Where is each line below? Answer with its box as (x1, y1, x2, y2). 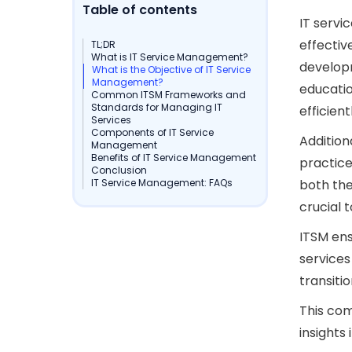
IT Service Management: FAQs (91, 176, 233, 190)
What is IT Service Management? (91, 50, 249, 64)
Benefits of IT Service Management (91, 151, 257, 165)
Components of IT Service (91, 126, 214, 140)
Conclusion (91, 163, 148, 178)
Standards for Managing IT (91, 101, 223, 115)
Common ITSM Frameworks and (91, 88, 247, 102)
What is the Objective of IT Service (92, 63, 251, 77)
